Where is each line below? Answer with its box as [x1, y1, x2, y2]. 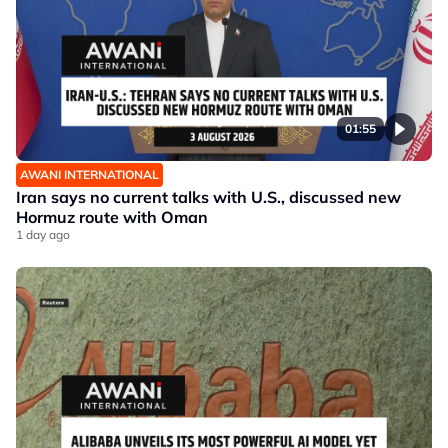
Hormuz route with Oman [16, 207, 208, 228]
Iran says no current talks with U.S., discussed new [16, 187, 401, 208]
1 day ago [16, 227, 70, 243]
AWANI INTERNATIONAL [20, 167, 159, 183]
